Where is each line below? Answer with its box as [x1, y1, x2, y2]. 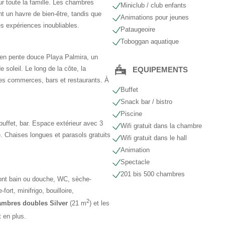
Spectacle [121, 158, 150, 166]
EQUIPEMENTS [133, 65, 188, 74]
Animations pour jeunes [121, 14, 189, 21]
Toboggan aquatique [121, 38, 179, 45]
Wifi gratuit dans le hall [121, 134, 187, 142]
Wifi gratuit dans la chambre [121, 122, 202, 130]
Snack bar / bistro [121, 98, 172, 105]
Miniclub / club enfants [121, 2, 186, 9]
